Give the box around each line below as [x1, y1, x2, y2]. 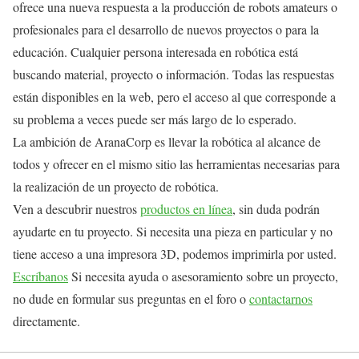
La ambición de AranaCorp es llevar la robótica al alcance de [13, 132, 321, 150]
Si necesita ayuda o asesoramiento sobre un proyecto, [68, 267, 338, 284]
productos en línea [140, 200, 232, 217]
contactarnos [249, 289, 313, 307]
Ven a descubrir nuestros [13, 200, 140, 217]
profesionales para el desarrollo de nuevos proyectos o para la [13, 20, 319, 38]
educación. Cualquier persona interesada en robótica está [13, 42, 298, 60]
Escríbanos [13, 267, 68, 284]
